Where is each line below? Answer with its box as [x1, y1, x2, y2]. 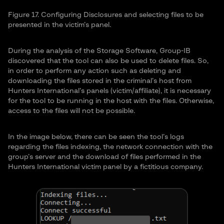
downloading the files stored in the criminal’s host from [8, 77, 191, 84]
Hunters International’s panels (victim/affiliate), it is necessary [8, 87, 211, 94]
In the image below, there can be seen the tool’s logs [8, 133, 184, 140]
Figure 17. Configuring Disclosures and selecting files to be [8, 11, 203, 18]
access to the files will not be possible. [8, 107, 135, 114]
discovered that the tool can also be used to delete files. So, [8, 57, 208, 64]
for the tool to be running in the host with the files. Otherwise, [8, 97, 214, 104]
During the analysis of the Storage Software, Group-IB [8, 47, 190, 54]
